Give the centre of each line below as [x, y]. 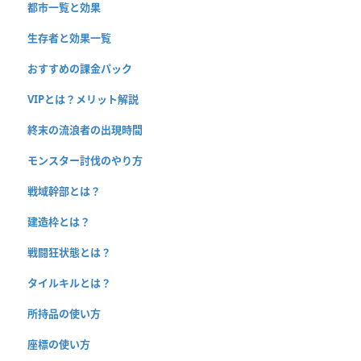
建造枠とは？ [59, 221]
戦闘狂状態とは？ [69, 252]
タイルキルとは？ [69, 282]
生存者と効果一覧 [69, 37]
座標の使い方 [59, 344]
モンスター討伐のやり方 [85, 160]
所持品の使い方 [64, 313]
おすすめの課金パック [80, 68]
